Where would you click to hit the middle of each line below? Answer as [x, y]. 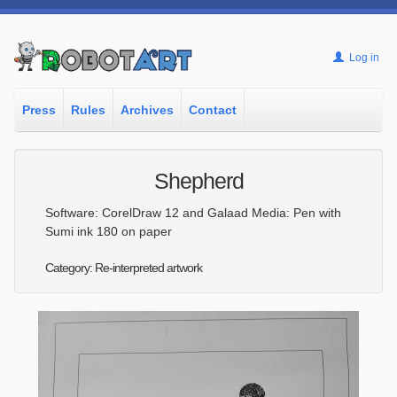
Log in [362, 58]
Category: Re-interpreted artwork [124, 268]
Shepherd [198, 181]
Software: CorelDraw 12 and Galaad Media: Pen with [194, 213]
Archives [148, 110]
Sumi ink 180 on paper [109, 231]
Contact [213, 110]
